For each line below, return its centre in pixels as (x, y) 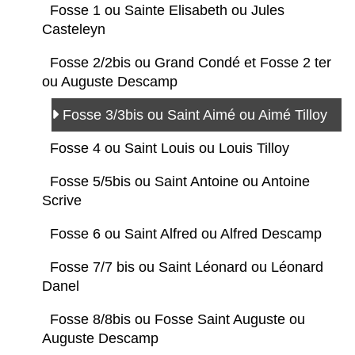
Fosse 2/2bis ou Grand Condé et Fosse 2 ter (191, 63)
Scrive (64, 201)
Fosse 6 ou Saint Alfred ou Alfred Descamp (188, 234)
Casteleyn (76, 30)
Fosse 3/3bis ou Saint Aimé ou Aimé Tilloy (197, 115)
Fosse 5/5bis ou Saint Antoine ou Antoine (180, 182)
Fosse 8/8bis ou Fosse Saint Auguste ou (177, 320)
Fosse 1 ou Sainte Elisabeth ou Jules (167, 11)
